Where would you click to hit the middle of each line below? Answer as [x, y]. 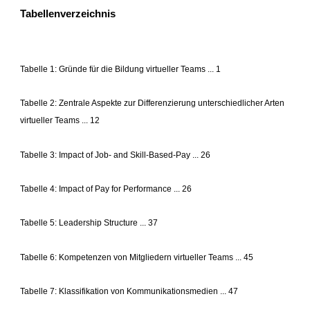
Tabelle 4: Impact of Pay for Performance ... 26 [106, 189]
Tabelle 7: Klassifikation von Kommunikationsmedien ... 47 [129, 292]
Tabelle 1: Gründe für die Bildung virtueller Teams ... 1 [121, 70]
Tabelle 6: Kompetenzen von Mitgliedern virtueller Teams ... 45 [137, 258]
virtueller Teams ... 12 [60, 121]
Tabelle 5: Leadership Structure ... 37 [89, 223]
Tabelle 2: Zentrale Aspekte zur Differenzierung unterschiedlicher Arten [153, 103]
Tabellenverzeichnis [68, 13]
